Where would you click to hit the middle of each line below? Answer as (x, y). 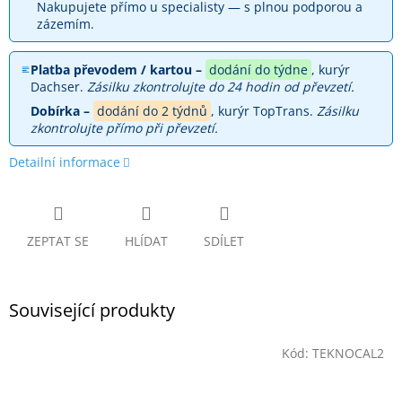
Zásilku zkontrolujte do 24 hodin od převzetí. (220, 87)
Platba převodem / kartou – (116, 70)
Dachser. (58, 87)
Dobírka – (60, 111)
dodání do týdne (258, 70)
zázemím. (65, 24)
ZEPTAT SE (58, 241)
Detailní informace (65, 162)
